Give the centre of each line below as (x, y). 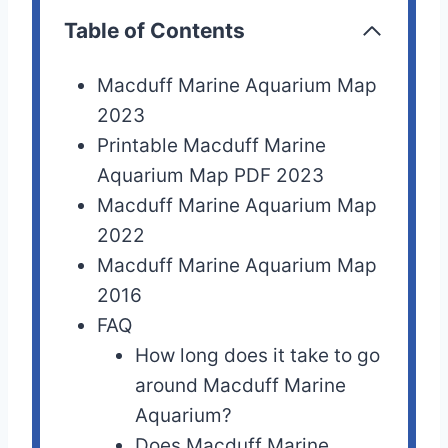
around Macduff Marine (241, 386)
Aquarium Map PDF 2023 (211, 176)
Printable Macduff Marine (212, 146)
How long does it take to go (258, 356)
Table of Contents (154, 31)
